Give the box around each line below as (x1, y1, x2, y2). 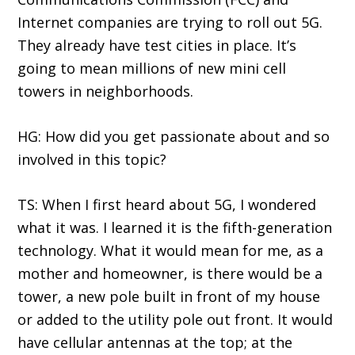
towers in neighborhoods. (17, 82, 194, 101)
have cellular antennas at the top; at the (17, 333, 293, 353)
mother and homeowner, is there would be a (17, 264, 323, 284)
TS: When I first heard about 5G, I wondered (17, 195, 317, 215)
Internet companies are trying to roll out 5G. (17, 13, 323, 32)
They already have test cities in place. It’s (17, 36, 297, 55)
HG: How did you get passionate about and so (17, 127, 330, 147)
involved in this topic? (17, 150, 167, 170)
